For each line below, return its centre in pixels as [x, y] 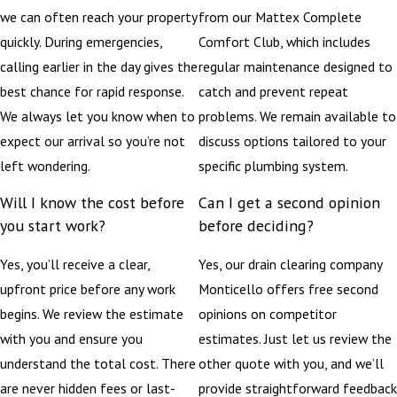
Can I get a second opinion [289, 203]
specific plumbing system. [273, 165]
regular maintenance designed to [295, 66]
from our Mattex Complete [280, 16]
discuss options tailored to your [292, 140]
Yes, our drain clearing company [290, 264]
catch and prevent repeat [273, 91]
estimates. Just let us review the [295, 338]
